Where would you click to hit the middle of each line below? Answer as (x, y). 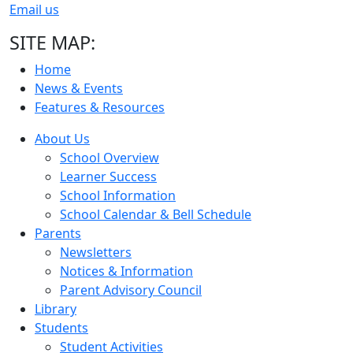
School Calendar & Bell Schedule (156, 214)
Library (56, 309)
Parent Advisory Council (131, 290)
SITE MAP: (52, 43)
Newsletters (96, 252)
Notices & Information (126, 271)
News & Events (79, 88)
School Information (118, 195)
